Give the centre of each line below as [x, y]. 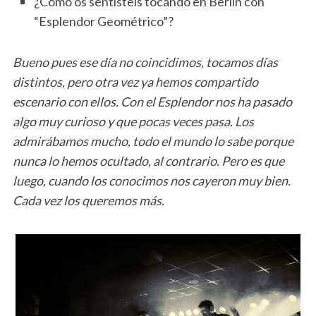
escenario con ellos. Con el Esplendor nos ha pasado [152, 101]
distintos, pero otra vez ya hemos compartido [135, 81]
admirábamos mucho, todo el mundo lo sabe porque [153, 141]
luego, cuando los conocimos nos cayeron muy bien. [151, 180]
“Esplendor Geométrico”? [103, 21]
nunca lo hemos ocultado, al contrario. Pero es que [148, 160]
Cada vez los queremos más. [88, 200]
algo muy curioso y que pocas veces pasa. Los [133, 121]
